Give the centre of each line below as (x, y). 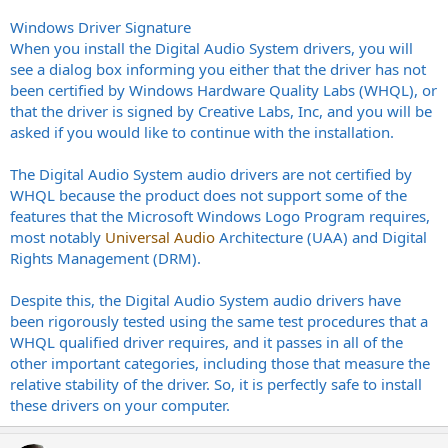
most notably (57, 236)
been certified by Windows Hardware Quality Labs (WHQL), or (223, 89)
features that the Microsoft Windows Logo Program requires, (220, 215)
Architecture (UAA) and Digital (321, 236)
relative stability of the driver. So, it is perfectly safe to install (216, 383)
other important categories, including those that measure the (220, 362)
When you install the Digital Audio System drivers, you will (211, 47)
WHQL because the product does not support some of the (208, 194)
